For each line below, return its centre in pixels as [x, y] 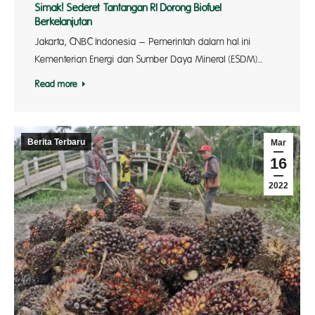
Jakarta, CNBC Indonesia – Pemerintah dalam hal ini [143, 42]
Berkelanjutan [64, 22]
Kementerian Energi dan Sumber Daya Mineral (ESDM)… [149, 60]
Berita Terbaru [56, 142]
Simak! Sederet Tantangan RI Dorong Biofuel [128, 8]
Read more [56, 85]
